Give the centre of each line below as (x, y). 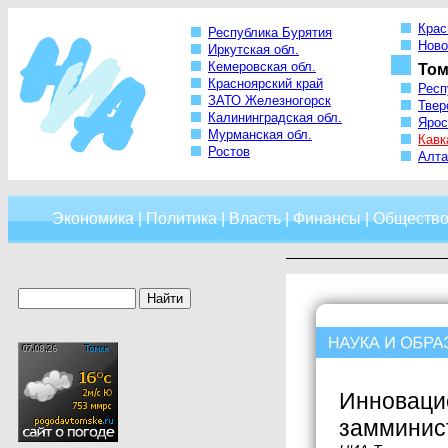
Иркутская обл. (253, 50)
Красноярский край (265, 84)
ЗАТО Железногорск (269, 101)
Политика (181, 218)
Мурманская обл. (260, 135)
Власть (255, 218)
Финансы (327, 218)
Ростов (229, 152)
